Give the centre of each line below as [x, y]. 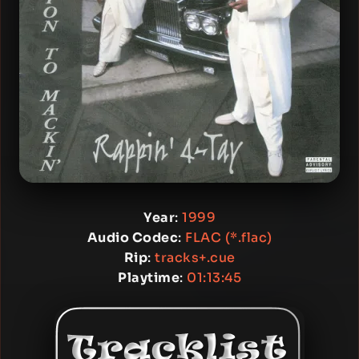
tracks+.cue [195, 258]
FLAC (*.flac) [229, 238]
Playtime [149, 278]
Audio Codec [132, 238]
